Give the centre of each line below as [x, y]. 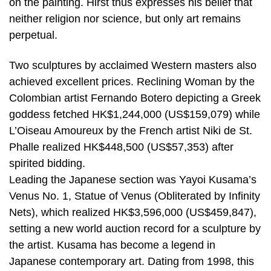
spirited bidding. [47, 163]
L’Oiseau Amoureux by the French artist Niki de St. [131, 130]
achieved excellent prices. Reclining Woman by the [132, 81]
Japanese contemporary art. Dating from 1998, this [132, 261]
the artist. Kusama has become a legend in [112, 245]
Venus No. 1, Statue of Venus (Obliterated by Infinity [135, 196]
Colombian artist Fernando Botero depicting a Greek [135, 98]
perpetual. [33, 35]
